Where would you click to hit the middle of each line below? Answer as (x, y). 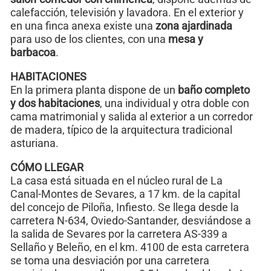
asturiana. (34, 143)
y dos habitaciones (55, 103)
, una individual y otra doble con (175, 103)
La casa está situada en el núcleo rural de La (116, 180)
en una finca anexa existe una (83, 25)
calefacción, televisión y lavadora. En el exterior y (127, 12)
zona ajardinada (194, 25)
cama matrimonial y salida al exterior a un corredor (132, 116)
